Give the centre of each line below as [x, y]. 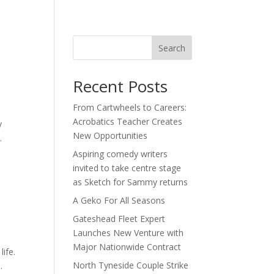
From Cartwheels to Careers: [130, 107]
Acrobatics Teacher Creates [128, 121]
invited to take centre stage [127, 168]
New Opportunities [110, 135]
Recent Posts [120, 86]
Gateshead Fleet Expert [119, 219]
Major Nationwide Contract [127, 247]
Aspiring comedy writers [120, 154]
